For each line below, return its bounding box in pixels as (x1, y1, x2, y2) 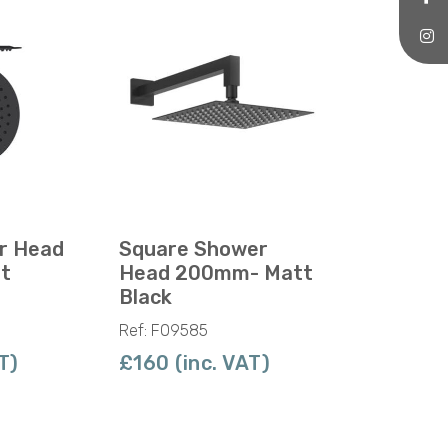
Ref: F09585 (118, 321, 208, 340)
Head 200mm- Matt (118, 261, 313, 285)
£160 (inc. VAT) (118, 351, 271, 375)
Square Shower (118, 237, 268, 261)
